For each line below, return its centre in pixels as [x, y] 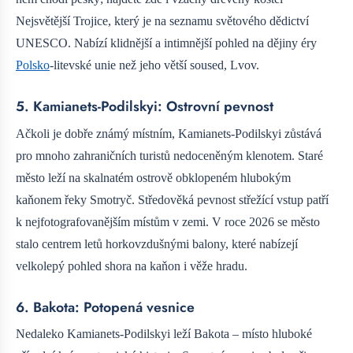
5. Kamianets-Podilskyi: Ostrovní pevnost [145, 107]
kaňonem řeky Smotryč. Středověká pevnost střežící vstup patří [172, 199]
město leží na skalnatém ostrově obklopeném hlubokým [153, 177]
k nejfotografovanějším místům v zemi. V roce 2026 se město [168, 221]
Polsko [33, 65]
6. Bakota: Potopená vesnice [105, 307]
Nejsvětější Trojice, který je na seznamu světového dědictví [162, 21]
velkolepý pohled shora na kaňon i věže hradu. [132, 266]
